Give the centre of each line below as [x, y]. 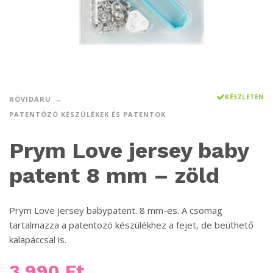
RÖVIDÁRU [30, 99]
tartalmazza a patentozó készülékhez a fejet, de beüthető [131, 225]
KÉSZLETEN [244, 97]
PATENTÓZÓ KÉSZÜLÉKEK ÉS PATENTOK [87, 114]
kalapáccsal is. [38, 239]
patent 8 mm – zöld [114, 175]
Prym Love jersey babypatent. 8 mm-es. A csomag [116, 210]
